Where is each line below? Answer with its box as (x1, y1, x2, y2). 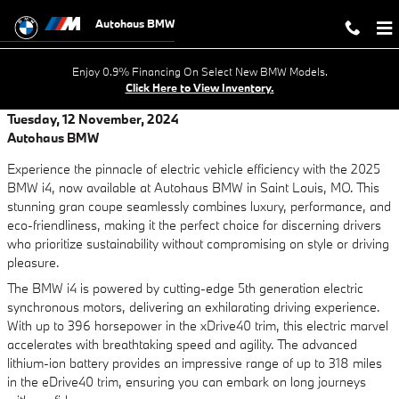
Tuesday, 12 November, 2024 (7, 110, 179, 127)
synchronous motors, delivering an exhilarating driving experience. (7, 298, 380, 315)
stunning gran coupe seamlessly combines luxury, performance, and (7, 198, 391, 215)
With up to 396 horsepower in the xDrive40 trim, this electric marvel (7, 317, 388, 334)
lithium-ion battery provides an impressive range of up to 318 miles (7, 354, 382, 371)
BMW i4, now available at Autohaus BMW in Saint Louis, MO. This (7, 179, 379, 196)
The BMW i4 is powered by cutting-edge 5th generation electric (7, 280, 363, 297)
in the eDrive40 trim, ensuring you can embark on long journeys (7, 373, 366, 390)
